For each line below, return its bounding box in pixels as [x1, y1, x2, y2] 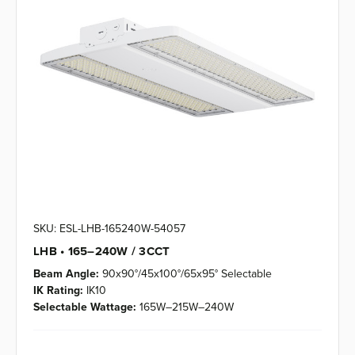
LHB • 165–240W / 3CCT [33, 242, 170, 260]
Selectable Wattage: [33, 298, 136, 315]
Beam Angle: [33, 265, 99, 281]
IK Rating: [33, 281, 83, 298]
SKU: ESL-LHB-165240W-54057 [33, 219, 185, 236]
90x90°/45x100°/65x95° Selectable [102, 265, 272, 281]
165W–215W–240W [139, 298, 234, 315]
